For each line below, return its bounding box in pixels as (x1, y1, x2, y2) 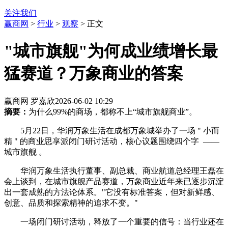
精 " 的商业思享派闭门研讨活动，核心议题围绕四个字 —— (4, 136, 219, 146)
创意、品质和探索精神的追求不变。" (4, 198, 138, 207)
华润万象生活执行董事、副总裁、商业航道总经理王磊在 (20, 166, 224, 175)
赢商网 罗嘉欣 (4, 96, 55, 105)
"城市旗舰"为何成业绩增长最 (4, 42, 218, 61)
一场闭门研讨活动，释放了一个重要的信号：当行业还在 (20, 217, 224, 226)
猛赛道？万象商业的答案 (4, 64, 183, 83)
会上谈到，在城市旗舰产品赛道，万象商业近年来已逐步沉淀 (4, 177, 224, 186)
